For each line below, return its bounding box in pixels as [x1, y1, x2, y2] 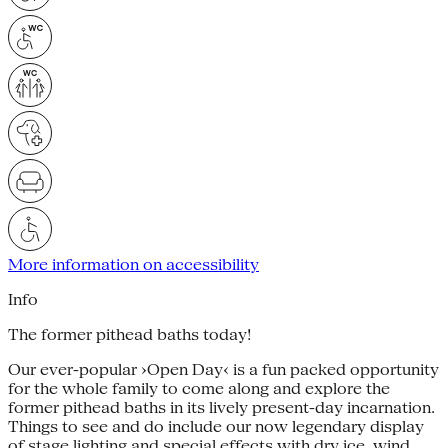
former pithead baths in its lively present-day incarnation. [8, 397, 435, 417]
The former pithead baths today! [8, 324, 251, 344]
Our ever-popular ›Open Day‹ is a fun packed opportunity [8, 359, 439, 379]
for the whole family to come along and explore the [8, 378, 390, 398]
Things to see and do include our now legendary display [8, 416, 424, 436]
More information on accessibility [8, 254, 259, 274]
